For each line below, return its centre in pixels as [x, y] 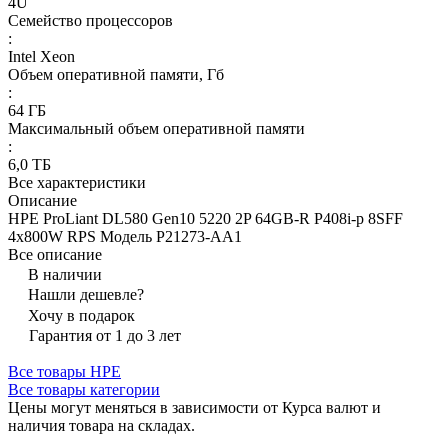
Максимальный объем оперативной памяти [156, 129]
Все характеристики [77, 183]
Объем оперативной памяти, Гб [116, 75]
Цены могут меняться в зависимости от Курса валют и [194, 408]
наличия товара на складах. [101, 426]
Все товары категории [84, 390]
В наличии [65, 275]
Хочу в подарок [81, 316]
